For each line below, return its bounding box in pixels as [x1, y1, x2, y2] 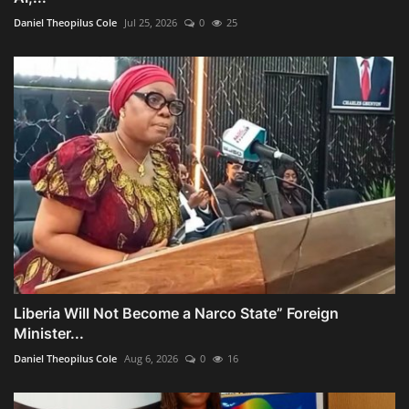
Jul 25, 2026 [124, 15, 177, 29]
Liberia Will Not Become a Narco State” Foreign [14, 303, 339, 322]
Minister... [14, 323, 84, 342]
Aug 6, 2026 [124, 351, 178, 365]
